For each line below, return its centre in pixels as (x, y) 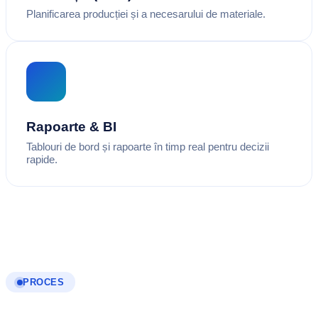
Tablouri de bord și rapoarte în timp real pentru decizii (148, 147)
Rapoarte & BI (71, 127)
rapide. (42, 160)
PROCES (44, 283)
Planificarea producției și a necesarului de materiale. (146, 14)
